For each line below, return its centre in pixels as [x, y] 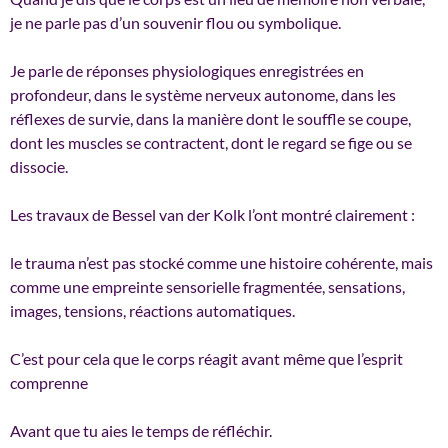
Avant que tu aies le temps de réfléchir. [141, 431]
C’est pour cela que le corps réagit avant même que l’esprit [206, 359]
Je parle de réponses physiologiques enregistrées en [187, 71]
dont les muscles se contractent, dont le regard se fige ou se [211, 143]
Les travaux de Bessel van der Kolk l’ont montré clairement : [212, 215]
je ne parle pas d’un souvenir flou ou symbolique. [175, 23]
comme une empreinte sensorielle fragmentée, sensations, [207, 287]
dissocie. [39, 167]
